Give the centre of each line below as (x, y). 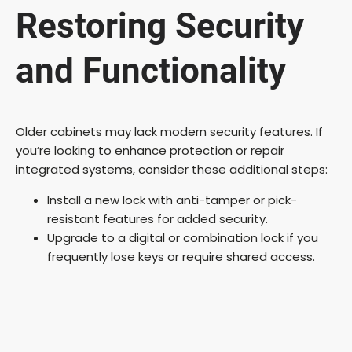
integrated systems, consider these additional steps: (172, 169)
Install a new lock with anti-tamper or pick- (172, 200)
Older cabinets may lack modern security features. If (169, 131)
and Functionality (151, 71)
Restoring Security (160, 26)
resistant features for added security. (158, 218)
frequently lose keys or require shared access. (181, 256)
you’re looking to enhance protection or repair (150, 150)
